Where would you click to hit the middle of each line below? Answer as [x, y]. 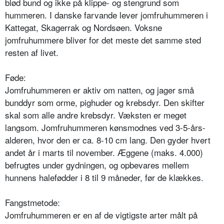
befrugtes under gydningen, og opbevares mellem [97, 164]
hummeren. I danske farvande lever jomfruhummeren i [106, 14]
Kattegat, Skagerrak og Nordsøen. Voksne [83, 27]
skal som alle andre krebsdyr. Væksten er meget [96, 114]
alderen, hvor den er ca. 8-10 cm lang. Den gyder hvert [108, 139]
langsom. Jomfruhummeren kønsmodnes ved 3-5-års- [105, 127]
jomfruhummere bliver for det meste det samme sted [103, 39]
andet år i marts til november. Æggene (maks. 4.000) [104, 152]
